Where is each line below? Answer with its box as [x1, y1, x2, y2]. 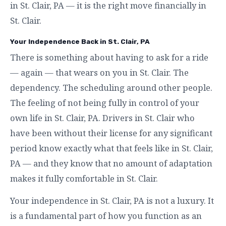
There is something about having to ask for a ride [10, 51, 208, 63]
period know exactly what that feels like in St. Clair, [10, 142, 213, 154]
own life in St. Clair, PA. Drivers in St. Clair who [10, 112, 195, 124]
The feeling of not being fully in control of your [10, 97, 199, 108]
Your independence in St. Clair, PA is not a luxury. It [10, 195, 214, 206]
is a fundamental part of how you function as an [10, 210, 202, 221]
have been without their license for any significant [10, 127, 212, 139]
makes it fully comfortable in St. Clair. [10, 173, 158, 184]
